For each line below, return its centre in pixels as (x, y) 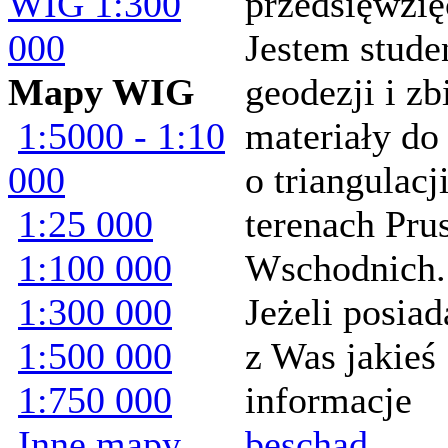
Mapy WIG (101, 92)
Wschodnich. (345, 268)
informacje (328, 400)
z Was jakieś (340, 356)
